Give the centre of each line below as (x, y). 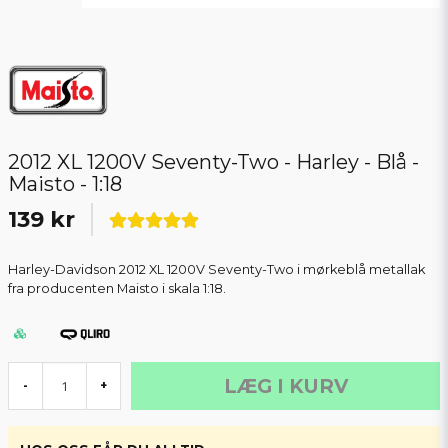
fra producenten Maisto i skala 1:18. (117, 289)
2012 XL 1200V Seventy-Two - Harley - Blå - (213, 162)
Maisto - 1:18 (65, 184)
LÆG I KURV (285, 386)
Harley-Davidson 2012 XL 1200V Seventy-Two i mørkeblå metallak (216, 270)
